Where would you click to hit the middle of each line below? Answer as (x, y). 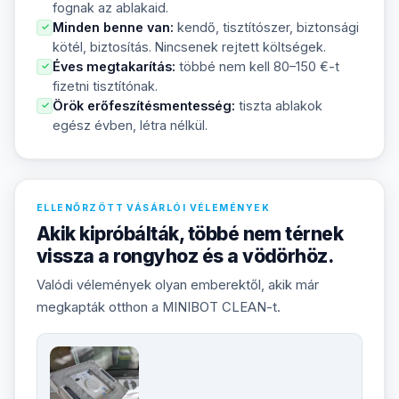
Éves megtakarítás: (114, 67)
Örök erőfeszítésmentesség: (144, 106)
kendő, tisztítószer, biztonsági (266, 28)
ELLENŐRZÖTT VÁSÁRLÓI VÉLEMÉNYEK (154, 208)
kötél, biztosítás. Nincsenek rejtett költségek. (189, 47)
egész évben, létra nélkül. (130, 126)
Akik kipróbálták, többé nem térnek (190, 234)
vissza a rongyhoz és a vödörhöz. (185, 256)
